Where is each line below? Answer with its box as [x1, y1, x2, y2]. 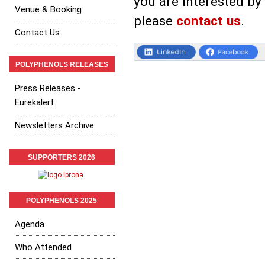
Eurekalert [15, 97, 54, 108]
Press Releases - [15, 83, 81, 93]
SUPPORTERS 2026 [28, 153, 96, 161]
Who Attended [15, 242, 72, 253]
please [134, 13, 177, 29]
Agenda [15, 219, 44, 230]
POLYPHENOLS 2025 [26, 196, 98, 205]
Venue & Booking [15, 4, 82, 15]
